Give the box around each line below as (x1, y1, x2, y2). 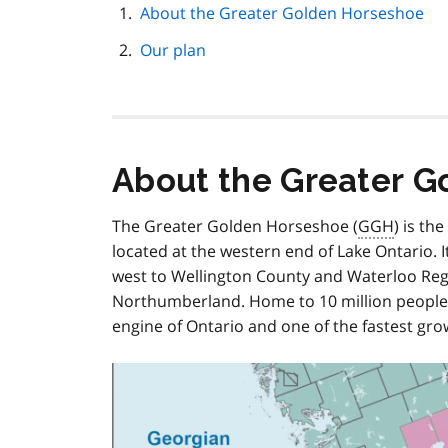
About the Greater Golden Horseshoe (140, 2, 424, 25)
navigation (253, 20, 339, 39)
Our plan (140, 39, 206, 62)
